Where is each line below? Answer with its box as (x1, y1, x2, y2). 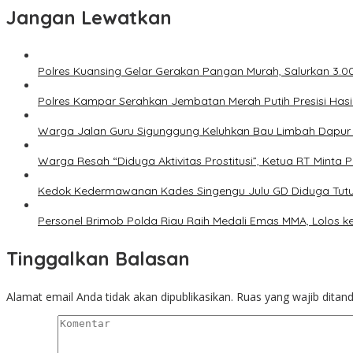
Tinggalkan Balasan (6, 247, 190, 271)
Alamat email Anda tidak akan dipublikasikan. (6, 289, 233, 305)
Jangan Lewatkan (6, 6, 172, 30)
